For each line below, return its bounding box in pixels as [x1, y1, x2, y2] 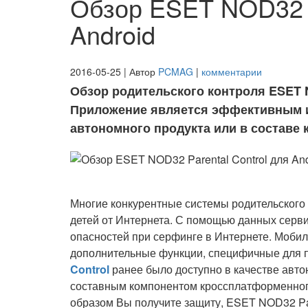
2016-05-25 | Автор [70, 65, 158, 78]
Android [70, 16, 155, 52]
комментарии [201, 65, 262, 78]
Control [70, 261, 109, 277]
